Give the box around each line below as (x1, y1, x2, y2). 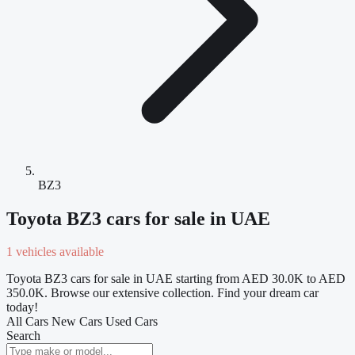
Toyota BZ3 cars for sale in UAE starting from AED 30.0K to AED (6, 272, 345, 286)
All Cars (6, 315, 48, 329)
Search (6, 329, 40, 343)
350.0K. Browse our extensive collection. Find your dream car (6, 286, 319, 300)
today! (6, 300, 38, 315)
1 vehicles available (6, 245, 104, 259)
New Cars (52, 315, 102, 329)
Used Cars (105, 315, 158, 329)
